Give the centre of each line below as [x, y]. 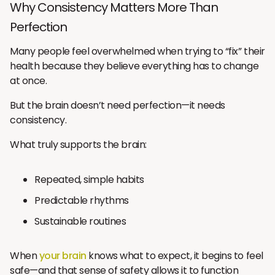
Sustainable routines [80, 221]
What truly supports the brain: [78, 144]
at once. [29, 80]
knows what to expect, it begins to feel [175, 255]
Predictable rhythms [82, 200]
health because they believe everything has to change [134, 66]
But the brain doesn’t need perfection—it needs [118, 105]
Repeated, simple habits [89, 179]
